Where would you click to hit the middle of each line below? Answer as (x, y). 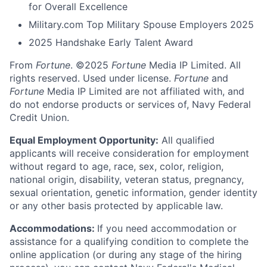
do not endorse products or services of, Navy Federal (130, 104)
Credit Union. (39, 117)
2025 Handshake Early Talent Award (111, 42)
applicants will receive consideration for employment (129, 153)
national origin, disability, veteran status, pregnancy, (127, 179)
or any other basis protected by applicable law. (116, 206)
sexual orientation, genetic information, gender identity (133, 193)
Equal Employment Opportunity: (84, 140)
